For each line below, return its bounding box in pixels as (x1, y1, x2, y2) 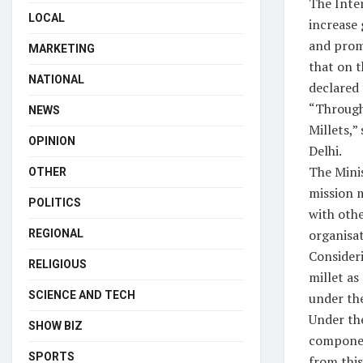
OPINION (28, 134, 75, 147)
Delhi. (309, 141, 342, 160)
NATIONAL (28, 72, 84, 86)
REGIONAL (28, 226, 83, 240)
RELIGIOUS (28, 257, 87, 271)
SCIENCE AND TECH (28, 288, 135, 301)
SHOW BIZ (28, 318, 83, 332)
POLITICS (28, 195, 81, 209)
